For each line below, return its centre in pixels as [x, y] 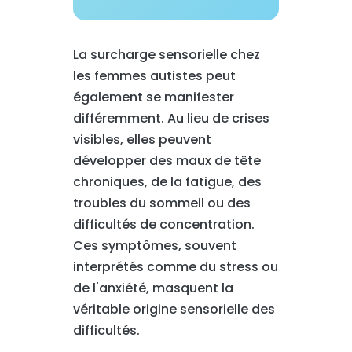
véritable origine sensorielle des [174, 309]
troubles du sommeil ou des [161, 203]
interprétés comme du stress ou [175, 267]
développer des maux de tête [167, 161]
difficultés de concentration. [163, 224]
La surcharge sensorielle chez [166, 55]
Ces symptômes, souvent [154, 246]
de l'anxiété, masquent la [153, 288]
